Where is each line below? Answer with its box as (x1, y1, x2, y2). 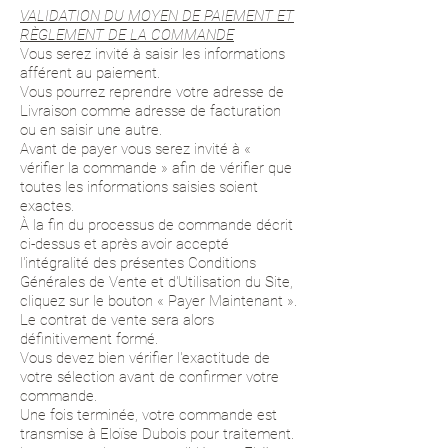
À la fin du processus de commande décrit (20, 216, 293, 234)
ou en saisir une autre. (20, 121, 162, 139)
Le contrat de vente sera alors (20, 311, 214, 329)
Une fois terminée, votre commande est (20, 406, 277, 424)
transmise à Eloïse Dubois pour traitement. (20, 425, 294, 443)
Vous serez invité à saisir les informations (20, 45, 285, 63)
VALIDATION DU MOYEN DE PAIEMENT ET (20, 7, 294, 25)
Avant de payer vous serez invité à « (20, 140, 255, 158)
